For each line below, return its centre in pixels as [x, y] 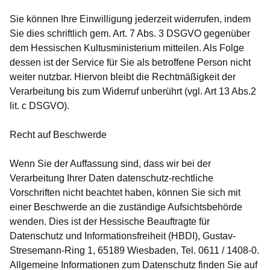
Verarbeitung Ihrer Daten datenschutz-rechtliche [111, 178]
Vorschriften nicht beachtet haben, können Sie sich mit [125, 193]
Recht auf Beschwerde [58, 135]
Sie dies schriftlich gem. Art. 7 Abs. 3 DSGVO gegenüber [130, 34]
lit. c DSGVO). [39, 106]
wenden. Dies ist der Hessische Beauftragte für [110, 222]
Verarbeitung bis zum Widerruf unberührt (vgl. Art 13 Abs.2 [133, 92]
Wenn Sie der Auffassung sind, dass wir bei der [110, 164]
